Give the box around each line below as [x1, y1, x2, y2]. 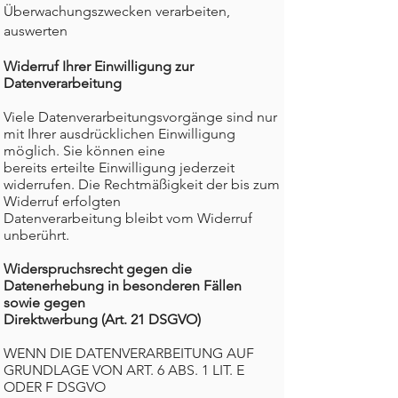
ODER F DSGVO [4, 378, 106, 395]
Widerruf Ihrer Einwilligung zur [4, 58, 194, 75]
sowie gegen [4, 294, 85, 311]
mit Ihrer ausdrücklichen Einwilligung [4, 125, 235, 142]
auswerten [4, 22, 68, 39]
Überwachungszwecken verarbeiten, [4, 3, 230, 20]
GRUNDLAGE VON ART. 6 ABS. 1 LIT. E [4, 362, 244, 378]
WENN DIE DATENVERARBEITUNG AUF [4, 345, 254, 362]
